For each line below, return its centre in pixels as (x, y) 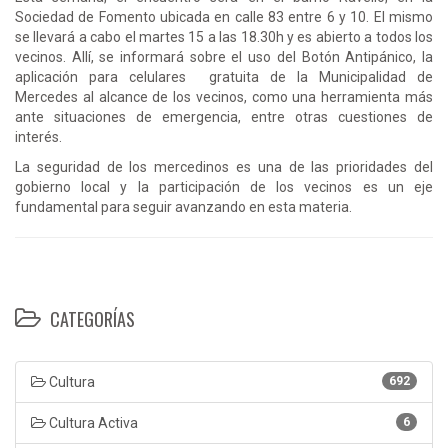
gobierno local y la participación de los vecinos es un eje (224, 186)
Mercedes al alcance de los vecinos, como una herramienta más (224, 96)
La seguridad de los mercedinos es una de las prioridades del (224, 166)
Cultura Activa (92, 422)
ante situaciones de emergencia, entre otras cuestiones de (224, 116)
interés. (40, 136)
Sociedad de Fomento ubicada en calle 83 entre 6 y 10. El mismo (224, 16)
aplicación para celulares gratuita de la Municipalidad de (224, 76)
